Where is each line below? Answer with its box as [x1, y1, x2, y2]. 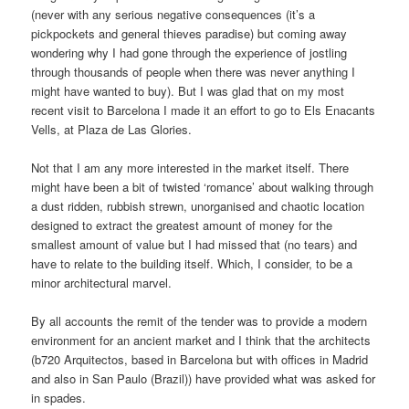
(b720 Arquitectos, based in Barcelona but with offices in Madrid [31, 351, 369, 369]
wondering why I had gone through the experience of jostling [31, 43, 348, 61]
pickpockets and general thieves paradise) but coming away [31, 24, 348, 42]
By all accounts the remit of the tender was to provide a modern [31, 312, 368, 330]
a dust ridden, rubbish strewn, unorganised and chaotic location [31, 196, 365, 215]
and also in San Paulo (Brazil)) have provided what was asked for [31, 370, 376, 388]
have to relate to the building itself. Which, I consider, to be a [31, 254, 353, 272]
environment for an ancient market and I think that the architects [31, 331, 372, 350]
